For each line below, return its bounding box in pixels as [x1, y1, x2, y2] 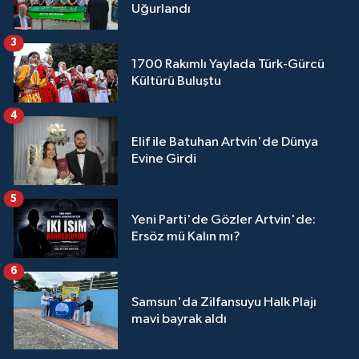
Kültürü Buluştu [131, 75, 221, 88]
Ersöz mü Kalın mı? [131, 229, 240, 244]
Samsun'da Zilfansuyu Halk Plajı [131, 295, 317, 309]
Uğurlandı [131, 2, 191, 16]
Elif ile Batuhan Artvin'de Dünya [131, 135, 318, 149]
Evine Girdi [131, 151, 196, 166]
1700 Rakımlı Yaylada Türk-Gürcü [131, 58, 325, 71]
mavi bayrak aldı [131, 312, 227, 326]
